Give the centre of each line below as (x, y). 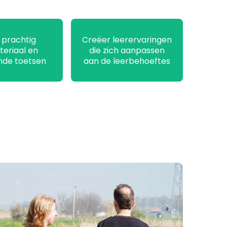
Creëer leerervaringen (127, 40)
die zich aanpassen (127, 50)
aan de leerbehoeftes (127, 61)
